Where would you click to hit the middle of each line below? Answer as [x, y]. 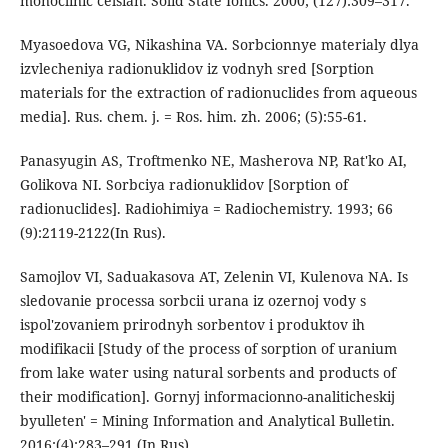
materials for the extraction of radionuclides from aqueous [218, 93]
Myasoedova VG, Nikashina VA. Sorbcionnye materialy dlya [219, 45]
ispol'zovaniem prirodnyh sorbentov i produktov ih [192, 325]
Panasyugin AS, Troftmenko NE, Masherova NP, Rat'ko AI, [213, 161]
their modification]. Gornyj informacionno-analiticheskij [207, 397]
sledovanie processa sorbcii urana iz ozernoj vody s [192, 301]
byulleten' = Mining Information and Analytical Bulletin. [207, 421]
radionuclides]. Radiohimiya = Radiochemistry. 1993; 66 [206, 209]
